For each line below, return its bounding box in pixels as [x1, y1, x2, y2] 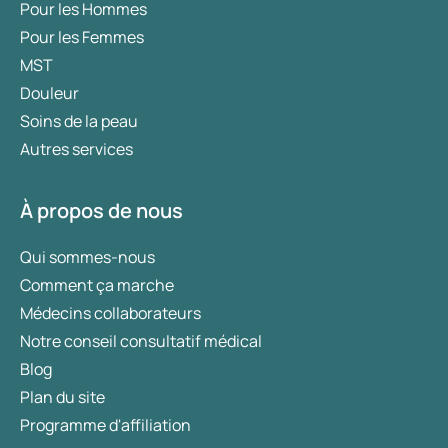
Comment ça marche [20, 274, 174, 296]
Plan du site [20, 386, 105, 408]
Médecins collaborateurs [20, 302, 201, 324]
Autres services [20, 138, 133, 160]
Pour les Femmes [20, 26, 144, 48]
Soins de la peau [20, 110, 138, 132]
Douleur [20, 82, 79, 104]
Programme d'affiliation [20, 414, 191, 436]
